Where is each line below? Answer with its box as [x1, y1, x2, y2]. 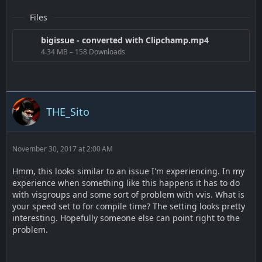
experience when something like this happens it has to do [12, 177, 240, 188]
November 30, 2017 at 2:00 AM [12, 144, 113, 154]
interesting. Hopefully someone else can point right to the [12, 212, 240, 223]
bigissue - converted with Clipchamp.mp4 [41, 35, 209, 46]
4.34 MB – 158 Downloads [41, 47, 125, 57]
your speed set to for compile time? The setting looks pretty [12, 201, 245, 212]
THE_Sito [46, 104, 89, 119]
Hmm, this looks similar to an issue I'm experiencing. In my [12, 166, 244, 177]
